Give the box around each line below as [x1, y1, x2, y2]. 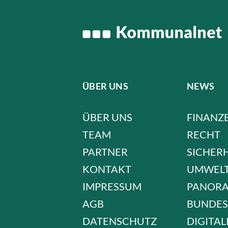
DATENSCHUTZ [82, 214, 157, 227]
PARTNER [82, 145, 128, 158]
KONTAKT [82, 162, 131, 175]
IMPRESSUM [82, 180, 141, 192]
